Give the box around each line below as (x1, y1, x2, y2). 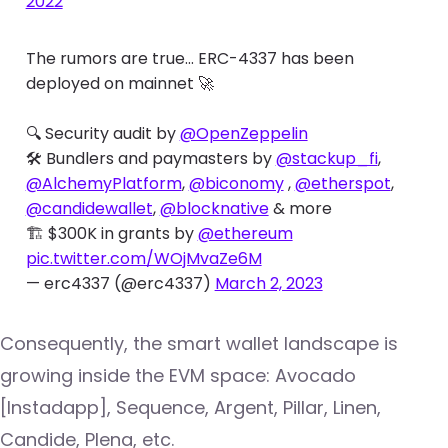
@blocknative (159, 197, 269, 221)
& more (268, 197, 332, 221)
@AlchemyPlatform (25, 172, 182, 196)
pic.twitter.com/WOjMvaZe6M (25, 247, 262, 271)
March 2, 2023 (214, 272, 323, 296)
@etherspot (294, 172, 391, 196)
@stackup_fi (275, 147, 378, 171)
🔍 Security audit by (25, 122, 180, 146)
